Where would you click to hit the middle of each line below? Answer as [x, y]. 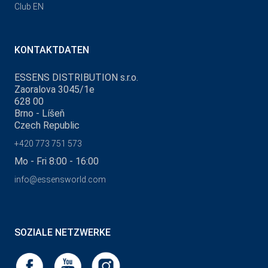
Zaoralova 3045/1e [54, 90]
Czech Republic [47, 126]
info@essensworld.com [60, 180]
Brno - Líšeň [39, 114]
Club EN [29, 7]
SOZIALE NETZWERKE [63, 233]
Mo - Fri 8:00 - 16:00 [57, 162]
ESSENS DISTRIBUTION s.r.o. [76, 78]
